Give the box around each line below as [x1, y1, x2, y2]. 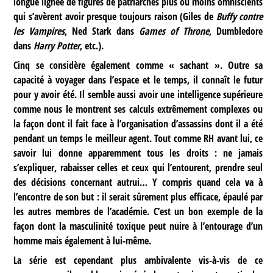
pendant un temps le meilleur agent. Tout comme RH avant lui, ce [13, 132, 263, 146]
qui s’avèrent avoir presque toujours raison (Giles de [13, 10, 216, 24]
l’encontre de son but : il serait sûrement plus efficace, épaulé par [13, 190, 263, 204]
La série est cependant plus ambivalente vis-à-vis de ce [13, 253, 263, 268]
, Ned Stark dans [65, 24, 140, 38]
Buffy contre [216, 10, 263, 24]
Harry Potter [34, 39, 80, 53]
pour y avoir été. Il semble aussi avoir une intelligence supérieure [13, 88, 263, 102]
